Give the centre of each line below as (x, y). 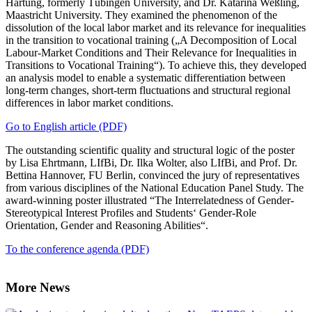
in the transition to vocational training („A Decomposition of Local (151, 40)
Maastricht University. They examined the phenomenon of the (141, 15)
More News (38, 288)
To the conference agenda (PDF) (77, 249)
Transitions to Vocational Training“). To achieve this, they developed (156, 65)
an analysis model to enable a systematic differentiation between (146, 78)
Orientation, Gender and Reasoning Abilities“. (107, 226)
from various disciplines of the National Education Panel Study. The (155, 188)
